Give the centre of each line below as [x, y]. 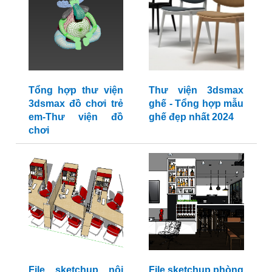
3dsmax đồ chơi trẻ [76, 104]
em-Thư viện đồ [76, 117]
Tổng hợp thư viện [76, 90]
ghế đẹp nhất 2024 [191, 117]
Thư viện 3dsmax [196, 90]
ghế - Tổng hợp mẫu [196, 104]
